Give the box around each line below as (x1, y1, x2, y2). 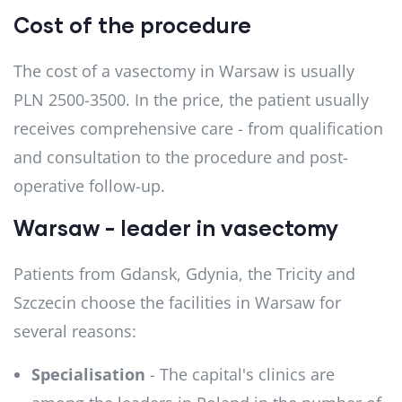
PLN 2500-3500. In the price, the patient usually (13, 88, 369, 110)
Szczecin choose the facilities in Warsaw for (13, 291, 341, 313)
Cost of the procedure (13, 11, 251, 38)
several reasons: (13, 319, 136, 342)
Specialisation (31, 363, 145, 385)
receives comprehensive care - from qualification (13, 117, 383, 139)
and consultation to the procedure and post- (13, 145, 348, 168)
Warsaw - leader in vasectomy (13, 214, 338, 240)
